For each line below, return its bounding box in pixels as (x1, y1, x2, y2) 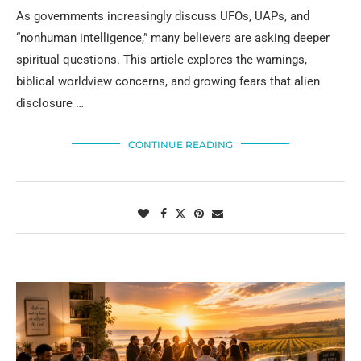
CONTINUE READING (128, 138, 233, 151)
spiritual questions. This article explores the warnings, (16, 52, 307, 67)
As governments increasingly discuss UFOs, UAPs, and (16, 8, 309, 23)
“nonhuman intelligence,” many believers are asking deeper (16, 30, 330, 45)
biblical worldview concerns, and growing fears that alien (16, 73, 320, 89)
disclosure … (16, 95, 84, 110)
